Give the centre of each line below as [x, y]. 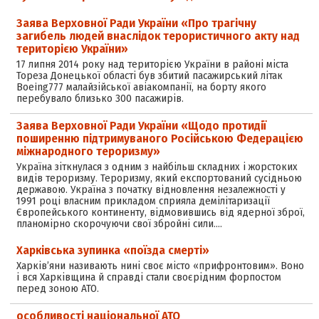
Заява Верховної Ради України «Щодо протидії [141, 126]
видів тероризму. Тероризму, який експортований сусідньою [159, 178]
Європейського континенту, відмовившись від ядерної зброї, [160, 213]
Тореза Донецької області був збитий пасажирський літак [149, 76]
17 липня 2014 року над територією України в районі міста [152, 64]
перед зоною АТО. [57, 289]
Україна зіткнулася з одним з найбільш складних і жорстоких [157, 167]
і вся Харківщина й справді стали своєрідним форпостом [148, 277]
